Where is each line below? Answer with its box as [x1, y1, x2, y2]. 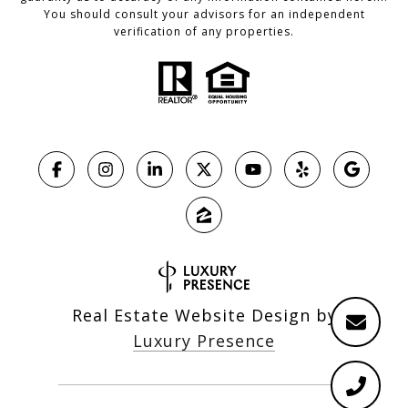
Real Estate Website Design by [71, 303, 337, 326]
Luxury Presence [133, 329, 275, 352]
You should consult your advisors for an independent [43, 5, 365, 22]
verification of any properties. [114, 23, 294, 39]
